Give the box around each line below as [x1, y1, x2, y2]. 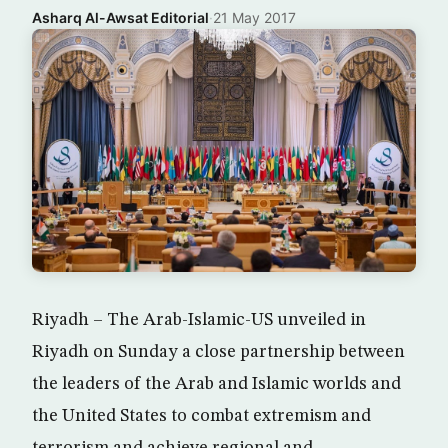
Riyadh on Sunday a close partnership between [32, 343, 405, 362]
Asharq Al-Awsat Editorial [32, 9, 209, 26]
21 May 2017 [213, 9, 296, 26]
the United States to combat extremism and [32, 407, 371, 426]
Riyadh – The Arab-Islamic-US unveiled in [32, 311, 366, 330]
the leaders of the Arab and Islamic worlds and [32, 375, 401, 394]
